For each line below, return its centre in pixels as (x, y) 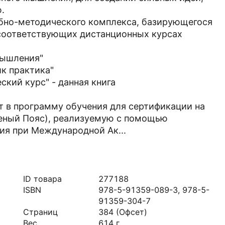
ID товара (42, 179)
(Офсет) (132, 212)
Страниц (40, 212)
